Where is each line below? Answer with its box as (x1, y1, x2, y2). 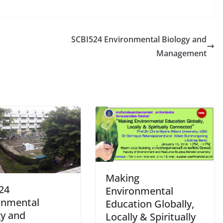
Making (106, 171, 139, 185)
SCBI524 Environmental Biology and (71, 33, 207, 45)
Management (156, 47, 207, 59)
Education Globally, (106, 197, 194, 211)
